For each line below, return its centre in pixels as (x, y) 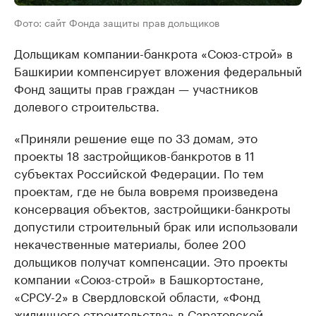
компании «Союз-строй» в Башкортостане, (139, 278)
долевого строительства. (87, 105)
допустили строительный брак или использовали (156, 225)
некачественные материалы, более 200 (130, 243)
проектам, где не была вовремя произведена (146, 190)
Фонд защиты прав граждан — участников (136, 88)
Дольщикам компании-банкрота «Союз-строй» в (153, 53)
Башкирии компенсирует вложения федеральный (158, 70)
